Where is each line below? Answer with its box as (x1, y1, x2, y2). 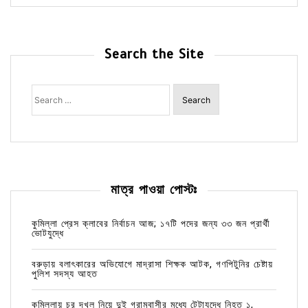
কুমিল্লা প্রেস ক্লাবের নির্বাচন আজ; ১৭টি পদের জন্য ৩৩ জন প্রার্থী (32, 217, 270, 230)
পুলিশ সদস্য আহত (32, 267, 98, 280)
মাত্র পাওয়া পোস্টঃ (111, 181, 197, 198)
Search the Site (104, 46, 204, 63)
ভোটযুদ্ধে (32, 227, 64, 239)
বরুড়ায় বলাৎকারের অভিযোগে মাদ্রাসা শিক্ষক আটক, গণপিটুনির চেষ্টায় (32, 258, 273, 270)
